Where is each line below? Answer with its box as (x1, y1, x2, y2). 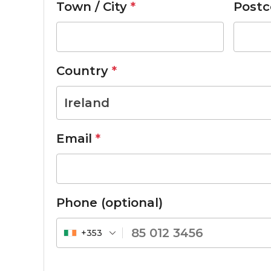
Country (56, 63, 112, 78)
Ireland (64, 95, 109, 110)
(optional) (101, 195, 163, 210)
